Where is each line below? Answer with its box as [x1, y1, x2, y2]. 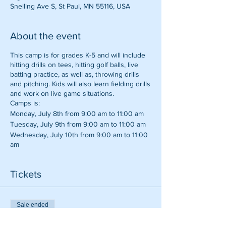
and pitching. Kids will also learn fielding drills [10, 80, 150, 88]
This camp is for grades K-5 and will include [10, 51, 145, 59]
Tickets [10, 168, 41, 180]
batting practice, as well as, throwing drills [10, 70, 139, 78]
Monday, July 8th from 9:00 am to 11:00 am [10, 109, 144, 118]
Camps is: [10, 99, 40, 107]
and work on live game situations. [10, 89, 114, 97]
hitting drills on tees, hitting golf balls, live [10, 61, 138, 69]
